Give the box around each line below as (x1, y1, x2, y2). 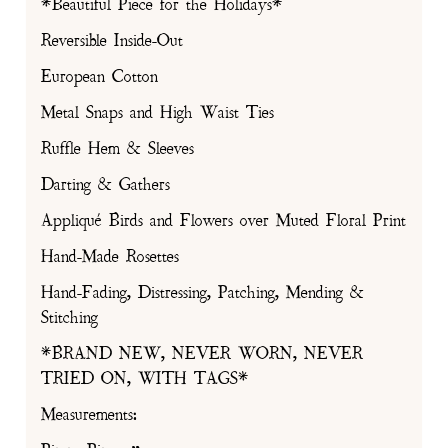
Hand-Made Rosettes (41, 246, 180, 269)
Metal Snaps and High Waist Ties (41, 102, 275, 125)
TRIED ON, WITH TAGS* (41, 368, 250, 391)
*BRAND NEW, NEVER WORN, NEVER (41, 343, 364, 366)
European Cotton (41, 66, 159, 89)
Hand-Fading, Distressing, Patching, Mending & (41, 282, 365, 305)
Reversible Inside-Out (41, 30, 184, 53)
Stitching (41, 307, 99, 330)
